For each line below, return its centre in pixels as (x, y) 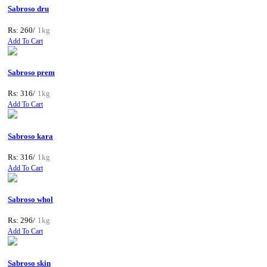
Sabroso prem (31, 72)
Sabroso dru (28, 9)
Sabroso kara (30, 136)
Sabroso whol (30, 200)
